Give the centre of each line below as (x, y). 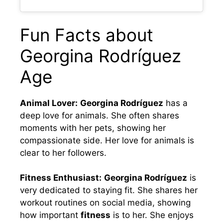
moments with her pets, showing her (93, 128)
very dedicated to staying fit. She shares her (109, 190)
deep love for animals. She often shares (100, 115)
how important (50, 215)
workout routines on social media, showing (105, 203)
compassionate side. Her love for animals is (107, 140)
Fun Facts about (87, 35)
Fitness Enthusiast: (61, 178)
